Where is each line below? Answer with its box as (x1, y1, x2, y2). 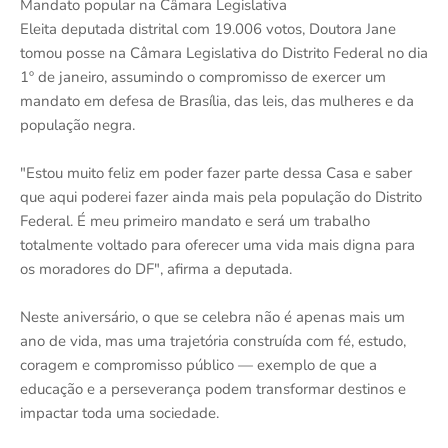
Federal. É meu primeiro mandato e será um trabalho (20, 210, 370, 231)
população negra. (20, 114, 135, 135)
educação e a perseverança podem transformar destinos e (20, 378, 406, 399)
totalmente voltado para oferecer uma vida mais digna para (20, 234, 415, 255)
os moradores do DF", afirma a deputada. (20, 258, 292, 279)
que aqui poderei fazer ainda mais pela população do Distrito (20, 186, 422, 207)
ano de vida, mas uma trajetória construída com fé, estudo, (20, 330, 406, 351)
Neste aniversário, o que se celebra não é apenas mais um (20, 306, 405, 327)
